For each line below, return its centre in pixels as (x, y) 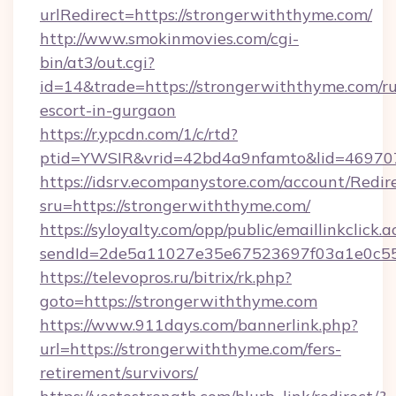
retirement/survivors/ (119, 373)
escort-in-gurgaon (108, 110)
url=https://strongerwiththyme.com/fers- (190, 349)
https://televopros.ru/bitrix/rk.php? (166, 277)
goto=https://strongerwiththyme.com (179, 301)
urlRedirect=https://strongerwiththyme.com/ (206, 15)
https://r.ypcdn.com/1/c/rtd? (139, 134)
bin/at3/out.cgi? (97, 62)
